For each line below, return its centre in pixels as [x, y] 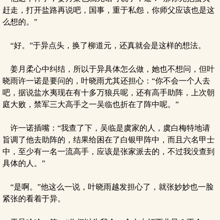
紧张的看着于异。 [34, 199]
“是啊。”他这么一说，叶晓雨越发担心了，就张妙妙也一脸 [108, 187]
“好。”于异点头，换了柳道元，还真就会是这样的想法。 [104, 45]
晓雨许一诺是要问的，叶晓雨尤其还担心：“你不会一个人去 [106, 81]
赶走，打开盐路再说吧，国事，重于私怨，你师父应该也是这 [109, 10]
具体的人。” [24, 163]
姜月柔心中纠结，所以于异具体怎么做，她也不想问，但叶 [109, 69]
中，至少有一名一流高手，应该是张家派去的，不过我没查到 [109, 151]
